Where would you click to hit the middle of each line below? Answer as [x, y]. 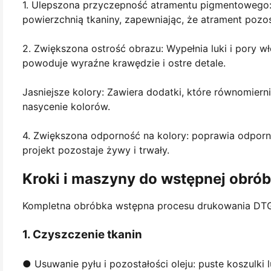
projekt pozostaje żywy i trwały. [96, 150]
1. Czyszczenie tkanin [82, 234]
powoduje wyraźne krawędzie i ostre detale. [124, 63]
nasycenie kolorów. [66, 106]
